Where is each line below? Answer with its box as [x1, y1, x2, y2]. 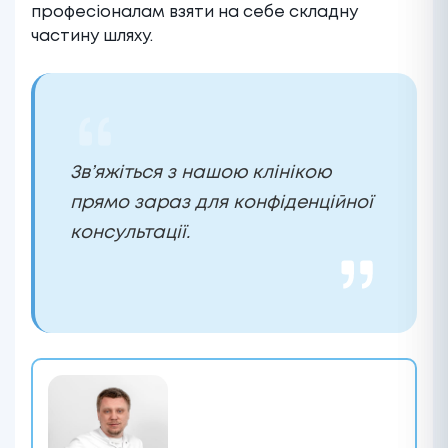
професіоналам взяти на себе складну [31, 4, 358, 20]
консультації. [70, 224, 190, 241]
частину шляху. [31, 28, 153, 44]
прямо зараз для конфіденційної [70, 194, 373, 211]
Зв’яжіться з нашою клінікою [70, 164, 331, 181]
